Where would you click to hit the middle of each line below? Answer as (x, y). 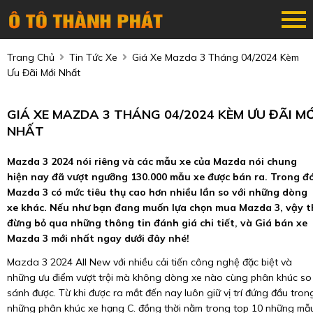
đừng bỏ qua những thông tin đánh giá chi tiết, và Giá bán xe (157, 223)
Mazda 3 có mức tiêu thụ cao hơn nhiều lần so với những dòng (157, 192)
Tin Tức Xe (93, 57)
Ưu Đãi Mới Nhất (44, 73)
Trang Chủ (31, 57)
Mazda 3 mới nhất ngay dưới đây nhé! (98, 238)
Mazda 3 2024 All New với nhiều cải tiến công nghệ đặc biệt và (150, 262)
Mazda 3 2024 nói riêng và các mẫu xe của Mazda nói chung (152, 161)
